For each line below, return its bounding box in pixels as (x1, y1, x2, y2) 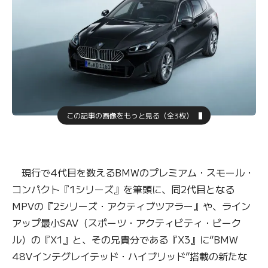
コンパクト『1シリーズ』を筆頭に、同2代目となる (12, 181, 234, 196)
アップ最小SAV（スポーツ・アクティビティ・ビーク (12, 215, 241, 230)
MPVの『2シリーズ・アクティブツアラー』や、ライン (12, 198, 251, 213)
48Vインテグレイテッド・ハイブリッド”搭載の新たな (12, 248, 247, 263)
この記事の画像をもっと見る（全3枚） (66, 109, 193, 120)
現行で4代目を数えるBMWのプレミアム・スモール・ (12, 165, 254, 179)
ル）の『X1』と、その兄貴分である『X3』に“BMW (12, 232, 238, 246)
